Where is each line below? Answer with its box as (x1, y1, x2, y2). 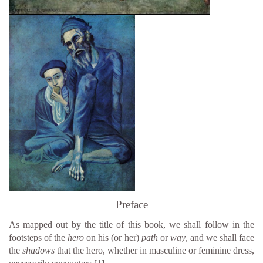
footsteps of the (9, 232, 68, 242)
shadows (20, 245, 57, 255)
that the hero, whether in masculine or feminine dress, (57, 245, 254, 255)
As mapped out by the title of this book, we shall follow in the (9, 219, 254, 230)
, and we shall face (185, 232, 255, 242)
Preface (115, 198, 148, 211)
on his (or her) (84, 232, 139, 242)
